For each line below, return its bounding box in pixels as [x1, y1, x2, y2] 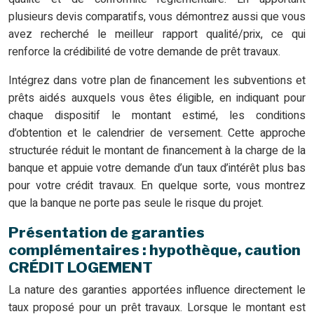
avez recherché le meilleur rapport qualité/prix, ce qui [8, 26, 306, 43]
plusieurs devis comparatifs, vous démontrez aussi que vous [8, 8, 306, 26]
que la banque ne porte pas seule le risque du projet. [8, 195, 264, 212]
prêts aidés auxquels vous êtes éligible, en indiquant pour [8, 90, 306, 107]
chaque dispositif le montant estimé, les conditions [8, 107, 306, 125]
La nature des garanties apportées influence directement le [8, 282, 306, 299]
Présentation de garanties [8, 224, 205, 242]
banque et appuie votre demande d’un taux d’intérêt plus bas [8, 160, 306, 177]
